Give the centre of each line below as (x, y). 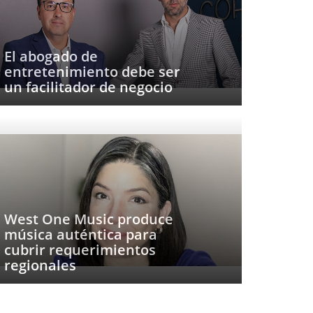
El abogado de (51, 56)
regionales (40, 265)
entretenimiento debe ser (92, 72)
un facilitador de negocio (88, 87)
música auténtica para (81, 234)
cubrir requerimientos (80, 250)
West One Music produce (89, 219)
